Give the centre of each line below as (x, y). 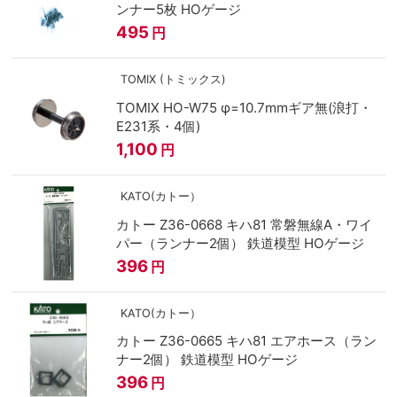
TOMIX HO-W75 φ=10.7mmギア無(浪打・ (244, 108)
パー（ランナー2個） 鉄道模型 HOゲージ (240, 243)
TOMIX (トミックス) (173, 80)
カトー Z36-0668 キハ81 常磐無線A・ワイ (244, 224)
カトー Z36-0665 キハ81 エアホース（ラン (246, 341)
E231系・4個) (158, 127)
